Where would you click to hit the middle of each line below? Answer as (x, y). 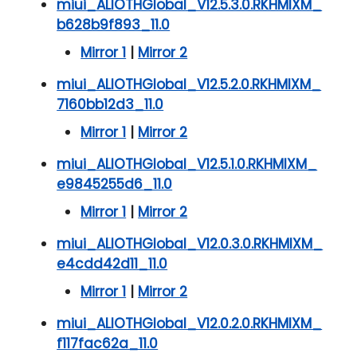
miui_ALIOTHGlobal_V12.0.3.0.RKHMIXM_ (190, 244)
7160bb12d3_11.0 (110, 105)
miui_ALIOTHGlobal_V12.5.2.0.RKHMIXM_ (189, 85)
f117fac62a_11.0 (108, 344)
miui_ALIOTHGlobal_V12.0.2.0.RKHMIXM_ (190, 324)
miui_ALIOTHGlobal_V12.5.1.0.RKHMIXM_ (187, 165)
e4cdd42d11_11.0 (112, 264)
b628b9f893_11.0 (114, 25)
